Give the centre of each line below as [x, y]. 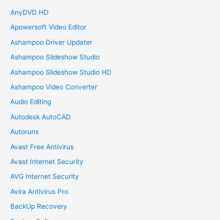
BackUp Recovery [39, 206]
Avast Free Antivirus [42, 147]
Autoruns [25, 132]
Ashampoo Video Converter [54, 87]
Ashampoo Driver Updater [52, 42]
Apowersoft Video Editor [49, 27]
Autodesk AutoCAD [41, 117]
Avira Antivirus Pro [40, 191]
